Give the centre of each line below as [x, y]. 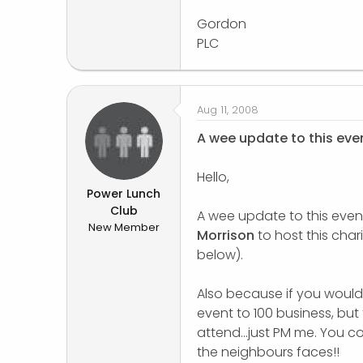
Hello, [213, 177]
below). [220, 255]
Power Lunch [124, 194]
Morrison [226, 236]
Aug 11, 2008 [228, 110]
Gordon [222, 24]
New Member [124, 228]
